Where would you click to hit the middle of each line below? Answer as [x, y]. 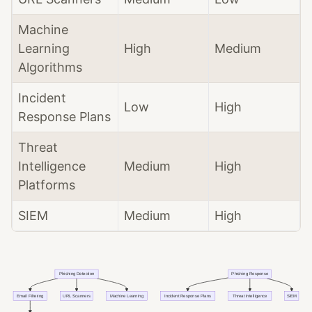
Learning [44, 48]
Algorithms [50, 67]
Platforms [47, 185]
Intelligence [52, 166]
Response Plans [64, 117]
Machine [43, 30]
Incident [42, 98]
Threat [38, 147]
